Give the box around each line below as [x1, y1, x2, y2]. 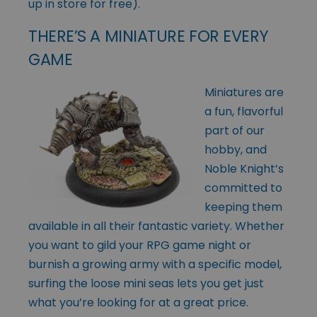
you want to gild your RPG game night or [28, 236, 251, 253]
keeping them [204, 198, 282, 215]
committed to [204, 179, 282, 196]
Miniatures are [204, 83, 284, 100]
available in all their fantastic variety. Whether [28, 217, 284, 234]
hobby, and [204, 141, 267, 158]
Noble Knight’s [204, 160, 284, 177]
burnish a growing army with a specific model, [28, 255, 282, 272]
